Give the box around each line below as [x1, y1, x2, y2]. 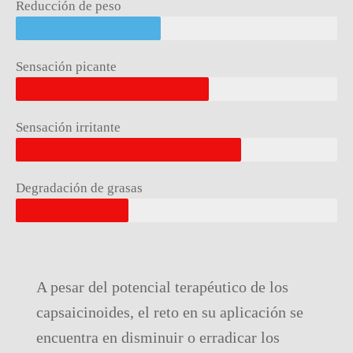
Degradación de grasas [16, 180, 143, 195]
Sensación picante [16, 59, 117, 74]
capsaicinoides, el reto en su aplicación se [36, 303, 303, 321]
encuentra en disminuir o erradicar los [36, 329, 280, 346]
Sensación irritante [16, 120, 121, 135]
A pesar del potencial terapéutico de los [36, 278, 288, 295]
